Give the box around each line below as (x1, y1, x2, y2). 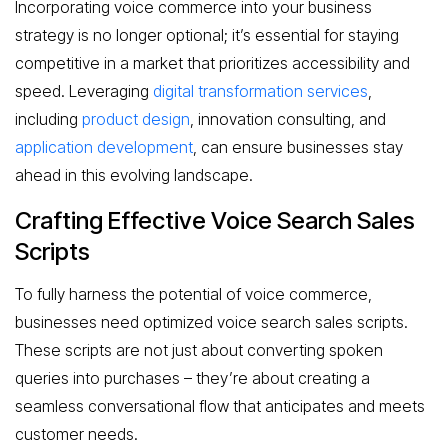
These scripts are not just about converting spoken (15, 339, 383, 360)
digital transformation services (153, 81, 368, 101)
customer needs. (15, 423, 138, 444)
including (15, 109, 82, 129)
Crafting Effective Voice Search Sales (15, 206, 415, 235)
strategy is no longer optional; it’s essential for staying (15, 25, 399, 45)
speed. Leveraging (15, 81, 153, 101)
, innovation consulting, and (190, 109, 386, 129)
